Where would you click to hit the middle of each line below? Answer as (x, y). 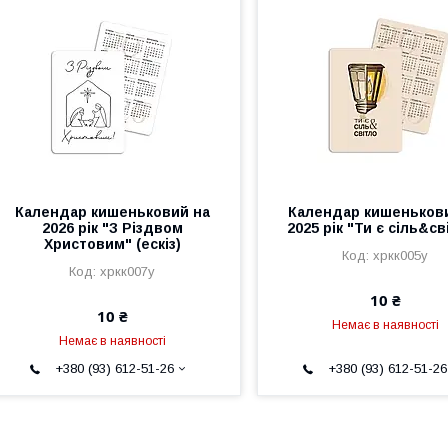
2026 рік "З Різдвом (112, 227)
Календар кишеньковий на (112, 211)
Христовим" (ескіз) (112, 243)
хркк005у (401, 255)
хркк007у (128, 271)
